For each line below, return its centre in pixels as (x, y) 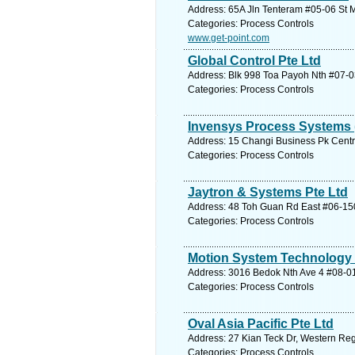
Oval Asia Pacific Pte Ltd (261, 324)
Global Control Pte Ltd (254, 61)
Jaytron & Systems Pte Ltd (268, 192)
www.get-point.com (229, 38)
